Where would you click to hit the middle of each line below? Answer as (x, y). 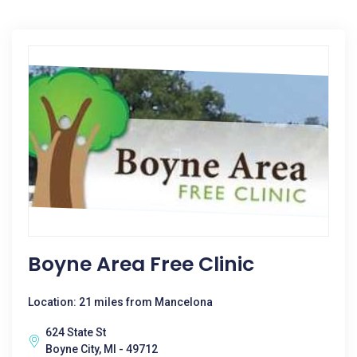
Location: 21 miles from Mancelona (120, 302)
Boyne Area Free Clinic (141, 264)
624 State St (76, 332)
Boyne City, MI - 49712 (102, 349)
